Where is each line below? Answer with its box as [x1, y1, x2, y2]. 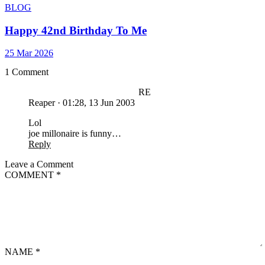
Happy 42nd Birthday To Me [5, 24, 147, 37]
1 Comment [5, 66, 49, 77]
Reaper [28, 97, 55, 108]
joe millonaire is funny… [28, 128, 121, 138]
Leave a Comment [5, 159, 73, 169]
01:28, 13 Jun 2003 [63, 97, 135, 108]
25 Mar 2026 [5, 48, 53, 59]
